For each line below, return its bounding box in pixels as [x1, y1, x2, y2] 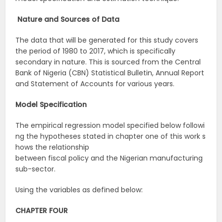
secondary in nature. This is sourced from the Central [15, 57, 201, 67]
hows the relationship [15, 142, 90, 153]
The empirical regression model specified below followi [15, 120, 205, 131]
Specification [40, 100, 87, 110]
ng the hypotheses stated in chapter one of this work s [15, 131, 206, 142]
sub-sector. [15, 164, 56, 174]
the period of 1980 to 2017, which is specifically [15, 46, 176, 56]
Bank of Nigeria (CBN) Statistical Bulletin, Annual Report [15, 68, 205, 78]
